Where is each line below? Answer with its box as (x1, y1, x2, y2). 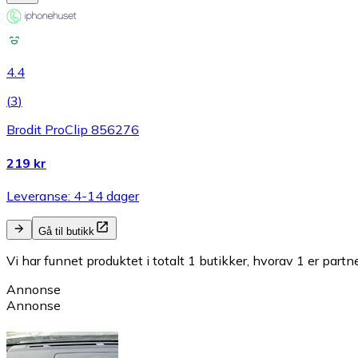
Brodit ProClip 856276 (6, 121, 139, 138)
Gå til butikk (38, 225, 94, 237)
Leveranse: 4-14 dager (6, 187, 139, 204)
